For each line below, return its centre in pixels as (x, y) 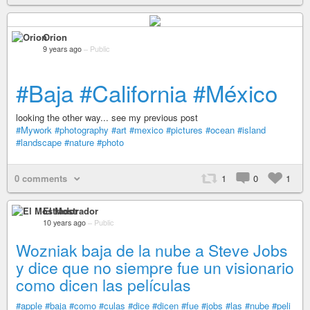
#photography (82, 129)
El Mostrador (71, 210)
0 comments (41, 178)
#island (252, 129)
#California (133, 92)
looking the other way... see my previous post (107, 117)
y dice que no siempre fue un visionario (155, 267)
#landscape (39, 142)
